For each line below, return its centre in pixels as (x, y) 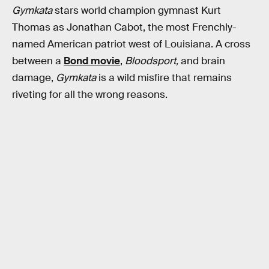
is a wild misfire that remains (164, 77)
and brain (203, 61)
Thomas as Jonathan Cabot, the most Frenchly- (124, 27)
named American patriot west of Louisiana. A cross (131, 44)
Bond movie (92, 61)
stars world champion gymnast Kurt (138, 10)
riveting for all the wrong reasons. (90, 94)
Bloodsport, (153, 61)
